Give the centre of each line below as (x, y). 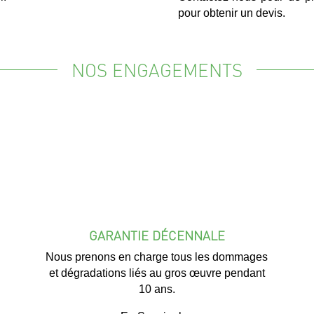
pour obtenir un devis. (231, 13)
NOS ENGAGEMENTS (157, 69)
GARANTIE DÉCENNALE (157, 235)
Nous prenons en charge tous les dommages (157, 257)
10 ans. (157, 289)
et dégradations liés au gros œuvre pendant (157, 273)
